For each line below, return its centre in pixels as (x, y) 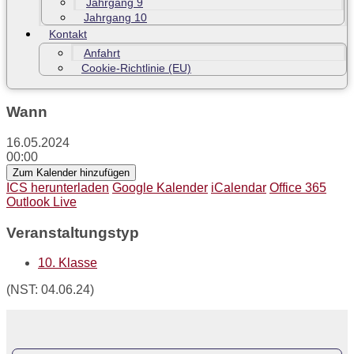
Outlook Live (41, 202)
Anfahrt (102, 53)
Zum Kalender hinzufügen (71, 173)
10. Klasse (68, 263)
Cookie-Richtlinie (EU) (136, 68)
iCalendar (239, 188)
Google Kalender (160, 188)
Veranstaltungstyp (73, 232)
